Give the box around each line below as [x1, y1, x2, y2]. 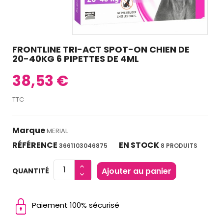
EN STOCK [119, 139, 159, 151]
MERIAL [47, 126, 68, 136]
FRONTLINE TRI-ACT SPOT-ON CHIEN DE [12, 43, 190, 55]
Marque [12, 124, 45, 136]
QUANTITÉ [12, 165, 49, 176]
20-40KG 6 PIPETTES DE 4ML [12, 52, 139, 65]
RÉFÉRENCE [12, 139, 57, 151]
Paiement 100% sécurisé [32, 199, 119, 210]
